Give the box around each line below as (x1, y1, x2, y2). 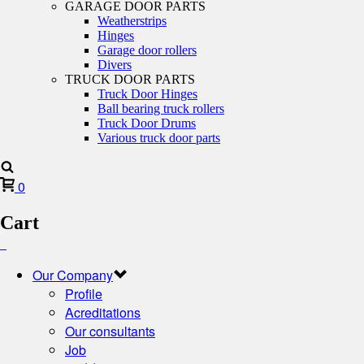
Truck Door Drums (97, 116, 196, 130)
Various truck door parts (97, 131, 220, 145)
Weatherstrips (97, 14, 167, 28)
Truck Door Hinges (97, 87, 197, 101)
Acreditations (65, 302, 141, 322)
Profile (65, 284, 102, 303)
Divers (97, 58, 132, 71)
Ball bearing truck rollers (97, 102, 224, 115)
